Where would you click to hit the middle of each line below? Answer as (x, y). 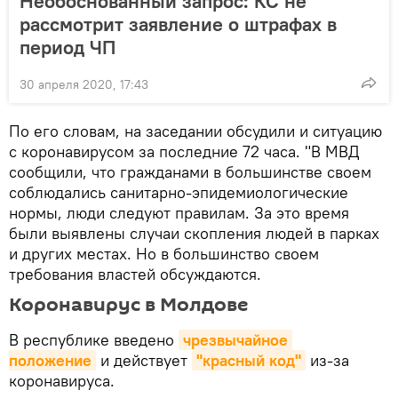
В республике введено (94, 340)
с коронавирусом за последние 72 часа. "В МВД (184, 152)
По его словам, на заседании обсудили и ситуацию (195, 131)
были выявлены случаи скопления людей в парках (194, 234)
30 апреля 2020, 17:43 (84, 85)
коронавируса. (64, 381)
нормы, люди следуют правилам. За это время (179, 213)
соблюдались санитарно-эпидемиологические (179, 193)
